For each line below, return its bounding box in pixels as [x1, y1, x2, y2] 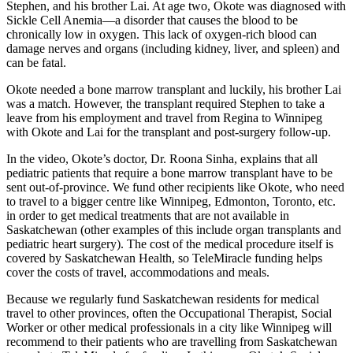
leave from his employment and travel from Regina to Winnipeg [6, 110, 322, 124]
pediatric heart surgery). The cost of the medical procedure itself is [6, 236, 333, 251]
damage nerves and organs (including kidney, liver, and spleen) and [6, 41, 340, 55]
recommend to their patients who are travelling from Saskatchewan [6, 334, 337, 348]
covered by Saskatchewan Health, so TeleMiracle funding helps [6, 251, 322, 265]
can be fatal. [6, 55, 66, 69]
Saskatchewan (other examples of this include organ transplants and [6, 222, 341, 236]
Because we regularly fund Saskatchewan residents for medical [6, 292, 319, 306]
